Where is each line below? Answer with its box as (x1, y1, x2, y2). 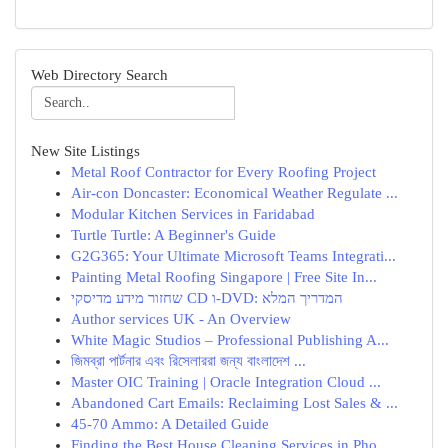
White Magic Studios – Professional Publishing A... (71, 332, 389, 348)
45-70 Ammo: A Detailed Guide (71, 416, 269, 432)
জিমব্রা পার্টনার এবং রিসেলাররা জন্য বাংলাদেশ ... (71, 353, 306, 369)
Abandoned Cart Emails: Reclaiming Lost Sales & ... (71, 395, 398, 411)
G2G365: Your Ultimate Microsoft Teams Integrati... (71, 248, 396, 264)
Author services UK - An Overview (71, 311, 291, 327)
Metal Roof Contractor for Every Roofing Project (71, 164, 376, 180)
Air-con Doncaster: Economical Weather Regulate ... (71, 185, 398, 201)
